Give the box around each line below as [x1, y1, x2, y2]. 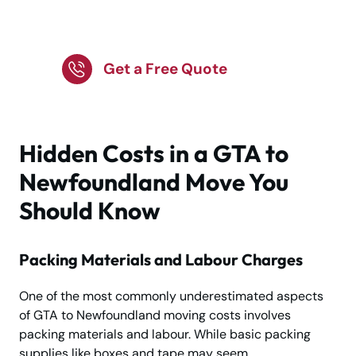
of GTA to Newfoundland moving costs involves [19, 307, 291, 324]
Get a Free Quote [103, 59, 227, 79]
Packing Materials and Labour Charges [19, 250, 303, 270]
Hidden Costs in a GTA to [19, 138, 288, 169]
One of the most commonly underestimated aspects [19, 288, 323, 305]
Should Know [19, 195, 161, 226]
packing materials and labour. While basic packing [19, 326, 311, 343]
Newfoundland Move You [19, 167, 288, 198]
